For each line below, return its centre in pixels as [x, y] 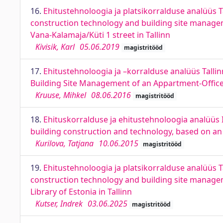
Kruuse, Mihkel [61, 95]
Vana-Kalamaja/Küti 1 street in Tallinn [100, 35]
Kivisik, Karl [55, 47]
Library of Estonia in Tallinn [81, 192]
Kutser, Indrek [59, 204]
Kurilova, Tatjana [64, 143]
